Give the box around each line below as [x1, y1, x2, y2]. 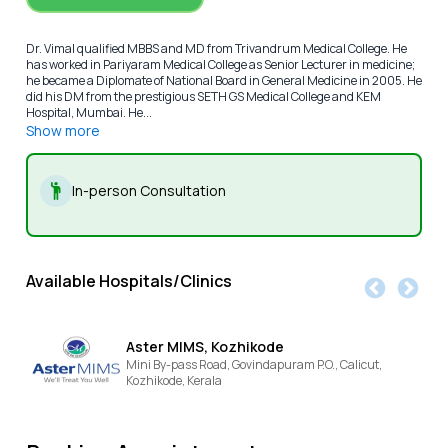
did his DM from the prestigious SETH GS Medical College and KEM [25, 88, 381, 106]
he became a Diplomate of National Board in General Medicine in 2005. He [25, 72, 422, 90]
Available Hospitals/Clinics [25, 270, 232, 293]
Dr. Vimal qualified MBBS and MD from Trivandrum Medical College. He [25, 40, 407, 58]
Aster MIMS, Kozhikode [126, 337, 285, 357]
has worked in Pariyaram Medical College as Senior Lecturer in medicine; [25, 56, 415, 74]
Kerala [187, 372, 223, 390]
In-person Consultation [71, 181, 226, 201]
